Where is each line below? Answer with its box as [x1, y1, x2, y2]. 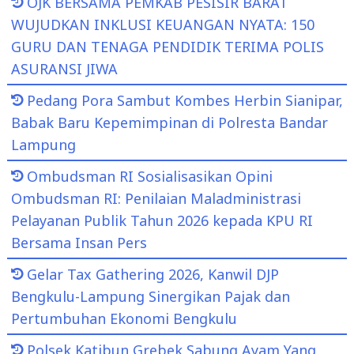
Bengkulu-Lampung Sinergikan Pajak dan [10, 286, 290, 306]
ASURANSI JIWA [10, 58, 118, 78]
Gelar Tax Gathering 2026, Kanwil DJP [26, 264, 279, 284]
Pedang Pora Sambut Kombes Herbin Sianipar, [26, 90, 343, 110]
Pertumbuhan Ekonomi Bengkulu [10, 308, 237, 328]
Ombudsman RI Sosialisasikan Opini [26, 166, 273, 186]
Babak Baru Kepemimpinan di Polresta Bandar [10, 112, 328, 132]
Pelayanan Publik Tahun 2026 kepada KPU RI [10, 210, 313, 230]
